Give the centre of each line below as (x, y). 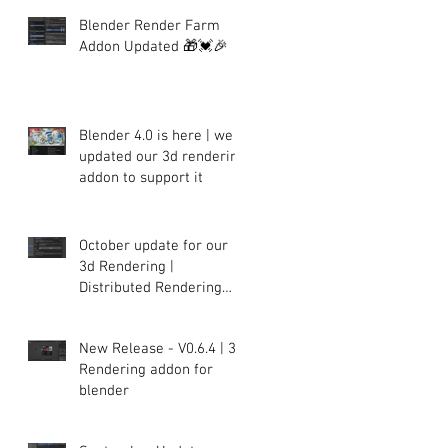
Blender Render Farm (149, 25)
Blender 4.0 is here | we (156, 135)
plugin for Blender (138, 308)
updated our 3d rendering (162, 156)
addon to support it (141, 177)
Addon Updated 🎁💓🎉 (153, 46)
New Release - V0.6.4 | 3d (161, 348)
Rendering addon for (146, 369)
